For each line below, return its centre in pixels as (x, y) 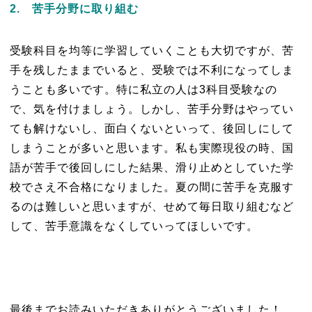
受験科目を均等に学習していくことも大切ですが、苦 (151, 50)
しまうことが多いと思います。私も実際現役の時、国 (151, 148)
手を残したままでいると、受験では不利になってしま (151, 70)
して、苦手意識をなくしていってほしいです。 (134, 226)
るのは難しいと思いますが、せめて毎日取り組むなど (151, 206)
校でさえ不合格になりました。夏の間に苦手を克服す (151, 187)
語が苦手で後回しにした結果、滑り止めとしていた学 (151, 167)
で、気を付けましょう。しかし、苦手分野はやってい (151, 109)
